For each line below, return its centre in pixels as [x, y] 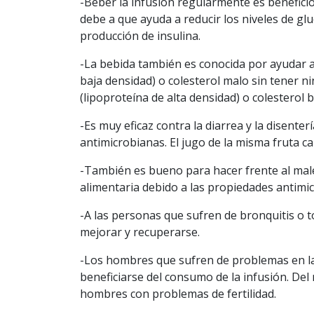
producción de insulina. [140, 35]
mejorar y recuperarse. [140, 232]
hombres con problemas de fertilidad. [178, 293]
